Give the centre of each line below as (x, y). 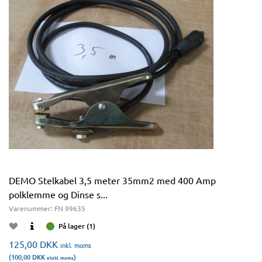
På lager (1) (77, 226)
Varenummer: (32, 208)
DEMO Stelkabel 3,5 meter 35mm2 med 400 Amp (112, 180)
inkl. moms (76, 245)
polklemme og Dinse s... (58, 194)
